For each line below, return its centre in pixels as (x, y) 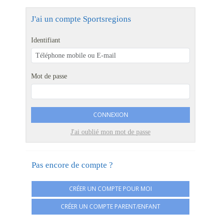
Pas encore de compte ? (72, 165)
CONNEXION (110, 115)
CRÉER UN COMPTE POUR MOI (110, 189)
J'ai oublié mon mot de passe (110, 132)
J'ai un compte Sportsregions (81, 19)
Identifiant (46, 40)
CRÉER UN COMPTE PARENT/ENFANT (110, 206)
